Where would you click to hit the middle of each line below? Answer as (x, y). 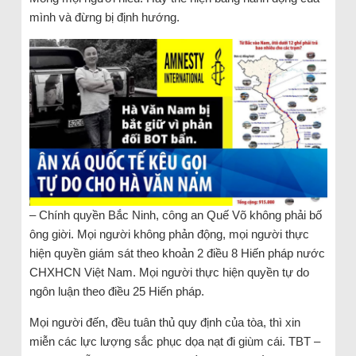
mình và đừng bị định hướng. (104, 17)
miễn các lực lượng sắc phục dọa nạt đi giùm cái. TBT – (174, 342)
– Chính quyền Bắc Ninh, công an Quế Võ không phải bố (175, 215)
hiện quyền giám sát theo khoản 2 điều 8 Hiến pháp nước (177, 253)
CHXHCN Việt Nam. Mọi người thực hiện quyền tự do (169, 273)
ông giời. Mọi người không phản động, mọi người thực (169, 234)
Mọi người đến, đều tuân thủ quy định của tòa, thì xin (164, 323)
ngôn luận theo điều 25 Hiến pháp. (116, 292)
